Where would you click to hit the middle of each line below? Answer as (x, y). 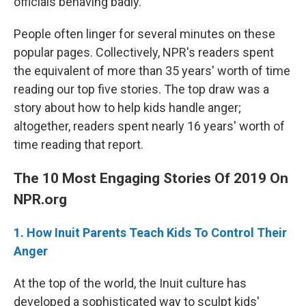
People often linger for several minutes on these (144, 34)
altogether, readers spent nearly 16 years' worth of (149, 126)
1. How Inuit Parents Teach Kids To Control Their (150, 233)
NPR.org (40, 199)
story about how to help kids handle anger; (127, 108)
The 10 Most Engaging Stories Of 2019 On (151, 178)
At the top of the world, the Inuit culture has (130, 283)
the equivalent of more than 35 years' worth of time (152, 71)
